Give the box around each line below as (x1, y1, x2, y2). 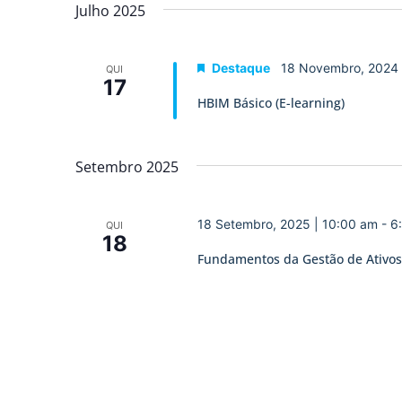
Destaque (211, 60, 270, 76)
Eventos (75, 48, 180, 87)
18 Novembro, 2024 (280, 60, 398, 76)
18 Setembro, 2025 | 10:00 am (197, 216, 378, 232)
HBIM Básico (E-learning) (197, 94, 345, 112)
